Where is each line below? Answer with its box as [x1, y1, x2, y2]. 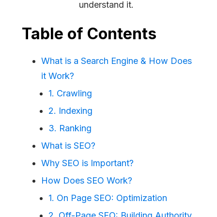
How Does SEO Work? [41, 175, 132, 186]
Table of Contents [22, 24, 156, 43]
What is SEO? [41, 140, 95, 151]
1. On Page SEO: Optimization [48, 192, 167, 203]
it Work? [41, 70, 74, 81]
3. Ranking [48, 123, 92, 133]
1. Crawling [48, 88, 92, 98]
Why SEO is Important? [41, 157, 134, 168]
